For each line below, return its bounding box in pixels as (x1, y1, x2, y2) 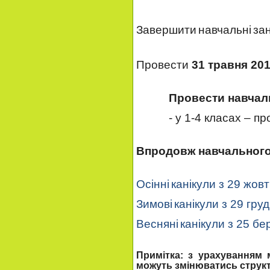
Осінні (136, 178, 169, 191)
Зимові (136, 198, 172, 211)
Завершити (136, 24, 196, 37)
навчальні (198, 24, 251, 37)
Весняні (136, 217, 178, 230)
